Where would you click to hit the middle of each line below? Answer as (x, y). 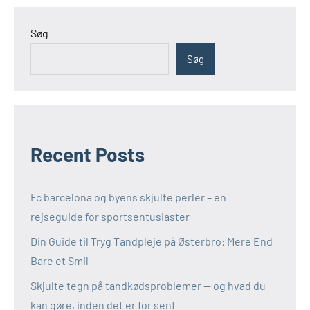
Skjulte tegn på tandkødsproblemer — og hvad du (148, 285)
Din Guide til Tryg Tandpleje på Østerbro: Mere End (152, 241)
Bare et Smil (60, 260)
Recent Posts (88, 154)
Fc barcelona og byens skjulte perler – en (128, 197)
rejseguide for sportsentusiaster (110, 216)
